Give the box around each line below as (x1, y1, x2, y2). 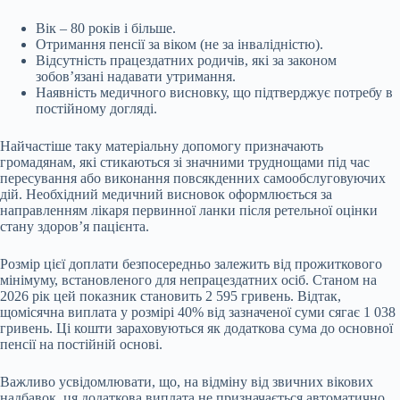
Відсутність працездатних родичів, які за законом (36, 52, 337, 68)
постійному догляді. (36, 100, 157, 116)
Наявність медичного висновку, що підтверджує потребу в (36, 84, 393, 100)
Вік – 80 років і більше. (36, 20, 176, 36)
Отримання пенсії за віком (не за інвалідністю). (36, 36, 323, 52)
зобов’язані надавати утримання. (36, 68, 236, 84)
